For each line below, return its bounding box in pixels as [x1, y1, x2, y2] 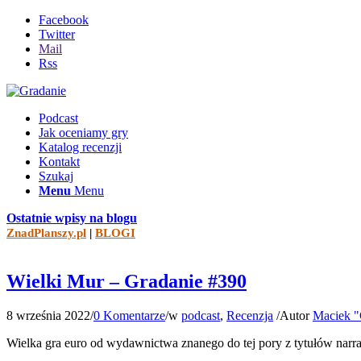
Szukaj [39, 169, 73, 183]
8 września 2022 [6, 308, 90, 322]
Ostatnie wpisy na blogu [6, 211, 137, 225]
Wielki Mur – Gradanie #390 [6, 270, 247, 292]
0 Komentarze [93, 308, 165, 322]
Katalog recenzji [39, 140, 122, 154]
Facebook [39, 13, 89, 27]
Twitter [39, 27, 75, 41]
